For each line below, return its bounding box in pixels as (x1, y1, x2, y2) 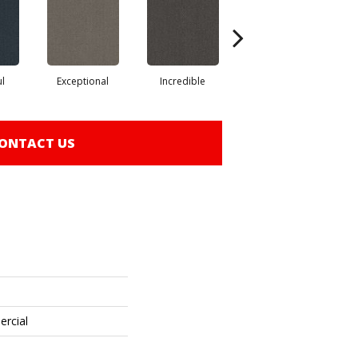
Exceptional (57, 74, 109, 88)
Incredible (160, 74, 205, 88)
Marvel (267, 74, 298, 88)
